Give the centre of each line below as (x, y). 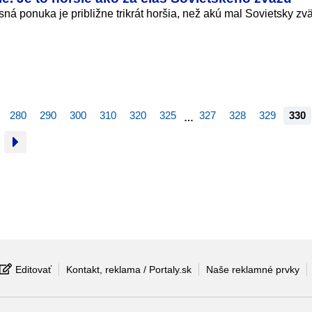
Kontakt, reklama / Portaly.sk (129, 269)
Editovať (33, 269)
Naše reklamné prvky (253, 269)
